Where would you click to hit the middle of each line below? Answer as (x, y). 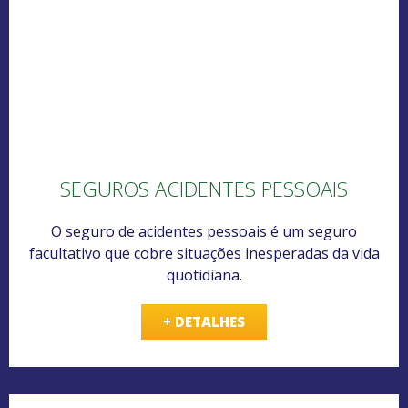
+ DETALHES (204, 322)
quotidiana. (204, 275)
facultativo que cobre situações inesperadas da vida (204, 254)
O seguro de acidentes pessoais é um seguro (204, 232)
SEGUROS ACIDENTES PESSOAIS (204, 189)
